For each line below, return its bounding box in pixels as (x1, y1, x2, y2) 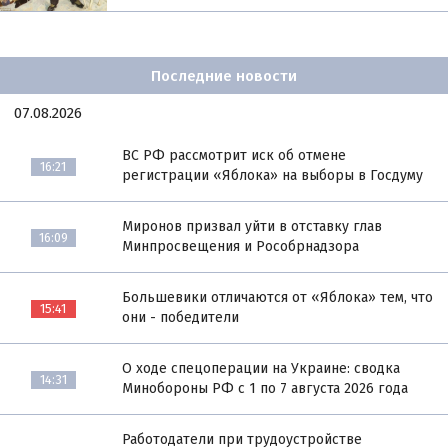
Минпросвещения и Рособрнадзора (122, 238, 360, 256)
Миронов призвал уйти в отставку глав (122, 218, 383, 236)
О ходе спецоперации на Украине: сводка (122, 360, 401, 378)
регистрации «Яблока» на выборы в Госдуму (122, 167, 424, 185)
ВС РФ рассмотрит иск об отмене (122, 147, 347, 165)
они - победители (122, 309, 240, 327)
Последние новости (151, 66, 297, 85)
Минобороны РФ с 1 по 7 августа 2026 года (122, 380, 409, 398)
